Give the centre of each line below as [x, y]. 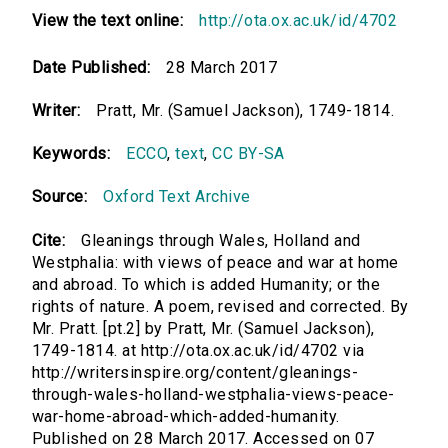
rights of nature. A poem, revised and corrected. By [220, 307]
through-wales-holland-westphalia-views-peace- [213, 395]
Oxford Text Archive [177, 197]
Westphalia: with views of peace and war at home [215, 263]
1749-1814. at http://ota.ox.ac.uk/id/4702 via [198, 351]
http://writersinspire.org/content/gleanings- [195, 373]
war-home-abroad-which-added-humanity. [186, 417]
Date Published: [91, 68]
